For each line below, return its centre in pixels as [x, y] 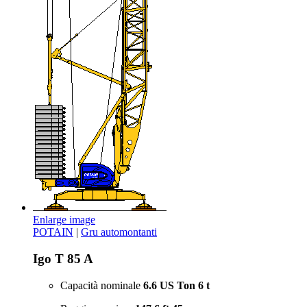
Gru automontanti [119, 232]
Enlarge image [64, 220]
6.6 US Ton [169, 285]
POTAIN [53, 232]
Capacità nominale [102, 285]
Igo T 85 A [63, 259]
